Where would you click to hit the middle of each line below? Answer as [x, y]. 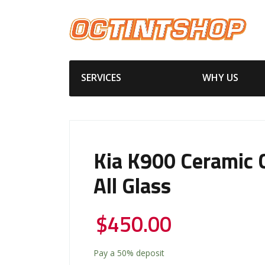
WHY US [220, 77]
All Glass [132, 187]
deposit [149, 253]
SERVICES [101, 77]
